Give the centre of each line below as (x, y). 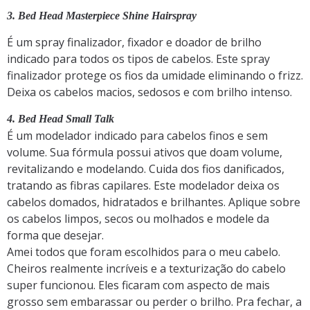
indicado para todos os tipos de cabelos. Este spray (138, 58)
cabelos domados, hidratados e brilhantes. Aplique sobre (154, 202)
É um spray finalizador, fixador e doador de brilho (134, 42)
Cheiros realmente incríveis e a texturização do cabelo (146, 269)
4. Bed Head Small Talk (61, 119)
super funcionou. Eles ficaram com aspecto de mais (138, 285)
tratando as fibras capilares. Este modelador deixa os (143, 186)
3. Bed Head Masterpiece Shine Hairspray (102, 15)
